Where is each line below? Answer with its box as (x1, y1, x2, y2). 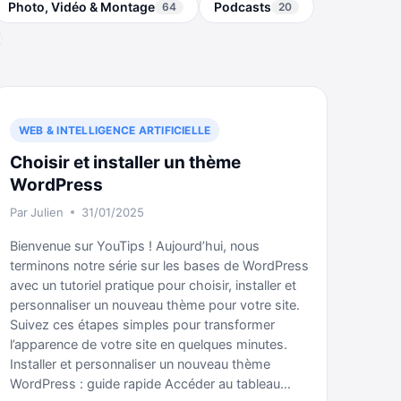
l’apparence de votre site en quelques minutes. (10, 337, 287, 353)
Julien (30, 205, 64, 219)
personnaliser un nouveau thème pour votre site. (10, 297, 300, 313)
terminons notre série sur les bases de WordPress (10, 258, 309, 274)
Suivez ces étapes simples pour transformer (10, 317, 275, 333)
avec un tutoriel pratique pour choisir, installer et (10, 277, 296, 294)
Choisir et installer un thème (10, 152, 241, 173)
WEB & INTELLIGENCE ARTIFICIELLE (19, 124, 211, 137)
